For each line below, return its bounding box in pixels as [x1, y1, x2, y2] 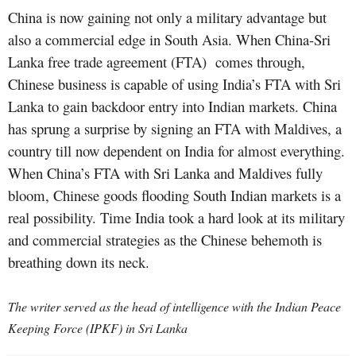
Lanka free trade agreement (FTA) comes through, [8, 52, 305, 72]
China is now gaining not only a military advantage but [8, 7, 327, 28]
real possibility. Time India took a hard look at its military [8, 207, 345, 228]
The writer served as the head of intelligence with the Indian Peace [8, 298, 341, 315]
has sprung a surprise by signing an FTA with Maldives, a [8, 118, 342, 139]
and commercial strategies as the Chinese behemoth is [8, 230, 322, 250]
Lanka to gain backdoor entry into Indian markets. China [8, 96, 337, 117]
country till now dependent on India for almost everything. [8, 141, 345, 161]
